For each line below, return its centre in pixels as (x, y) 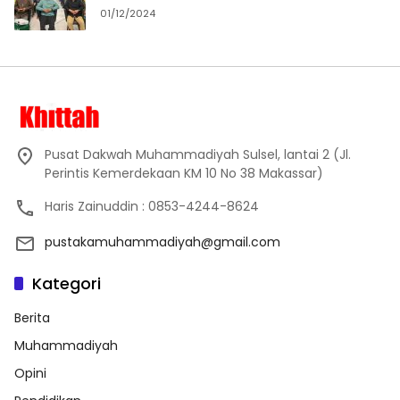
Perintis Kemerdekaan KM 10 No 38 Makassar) (184, 174)
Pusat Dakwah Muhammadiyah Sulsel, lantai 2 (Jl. (198, 155)
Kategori (67, 284)
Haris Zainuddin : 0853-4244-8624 (152, 207)
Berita (32, 318)
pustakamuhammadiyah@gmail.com (162, 242)
